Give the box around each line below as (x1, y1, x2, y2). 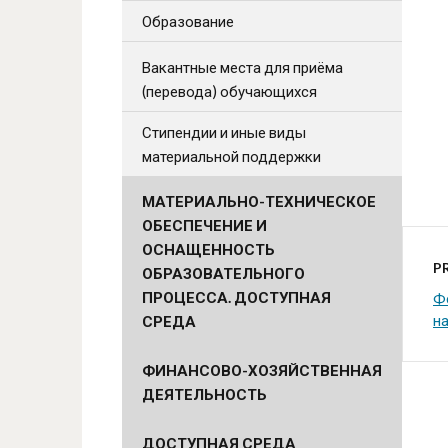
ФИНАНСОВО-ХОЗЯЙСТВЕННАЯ (142, 361, 382, 379)
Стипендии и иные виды (142, 123, 306, 141)
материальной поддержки (142, 147, 321, 165)
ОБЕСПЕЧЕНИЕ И (142, 216, 267, 234)
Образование (142, 12, 234, 30)
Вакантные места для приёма (142, 58, 343, 76)
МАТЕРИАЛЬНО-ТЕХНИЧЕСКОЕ (142, 192, 376, 210)
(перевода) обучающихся (142, 82, 317, 100)
